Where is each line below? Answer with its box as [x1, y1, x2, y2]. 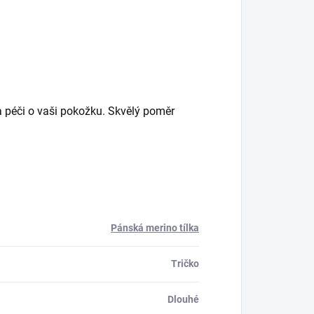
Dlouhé [168, 294, 199, 306]
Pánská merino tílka [111, 222, 199, 234]
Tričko [171, 258, 199, 270]
